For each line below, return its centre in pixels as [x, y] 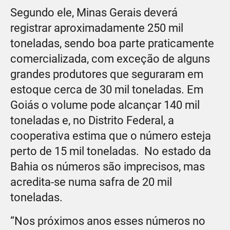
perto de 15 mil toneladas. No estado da [111, 151]
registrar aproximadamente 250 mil [97, 28]
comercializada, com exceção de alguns [110, 59]
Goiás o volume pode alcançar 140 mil [105, 105]
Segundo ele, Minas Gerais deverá [94, 12]
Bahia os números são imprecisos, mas [108, 166]
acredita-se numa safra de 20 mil [91, 182]
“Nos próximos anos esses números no [108, 221]
